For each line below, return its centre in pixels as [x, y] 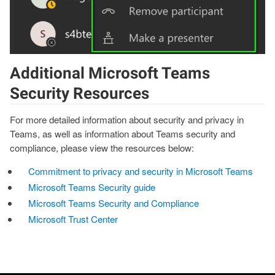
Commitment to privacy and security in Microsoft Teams [141, 171]
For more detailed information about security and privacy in [127, 119]
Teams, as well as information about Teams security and [122, 133]
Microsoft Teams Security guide [92, 187]
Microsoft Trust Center [73, 219]
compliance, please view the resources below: [102, 147]
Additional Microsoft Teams [110, 73]
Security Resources [79, 93]
